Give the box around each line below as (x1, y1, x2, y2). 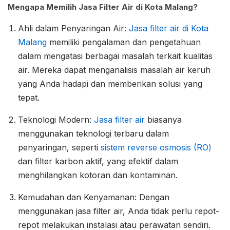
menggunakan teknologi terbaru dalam (18, 128, 169, 139)
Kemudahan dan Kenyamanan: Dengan (18, 191, 169, 202)
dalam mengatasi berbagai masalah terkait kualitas (18, 50, 213, 61)
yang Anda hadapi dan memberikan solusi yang (18, 78, 202, 89)
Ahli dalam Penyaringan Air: (18, 23, 129, 33)
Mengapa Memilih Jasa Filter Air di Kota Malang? (8, 2, 198, 12)
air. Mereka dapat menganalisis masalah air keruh (18, 64, 210, 75)
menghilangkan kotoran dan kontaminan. (18, 169, 178, 180)
